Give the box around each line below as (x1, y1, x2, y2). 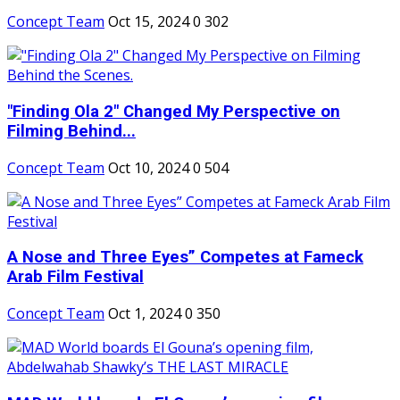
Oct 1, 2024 (108, 304, 181, 324)
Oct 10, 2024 (108, 157, 189, 178)
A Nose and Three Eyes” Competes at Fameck (7, 247, 363, 268)
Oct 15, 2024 (108, 12, 189, 32)
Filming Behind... (7, 121, 136, 141)
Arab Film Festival (7, 267, 144, 287)
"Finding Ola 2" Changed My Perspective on (7, 101, 340, 121)
